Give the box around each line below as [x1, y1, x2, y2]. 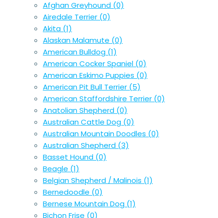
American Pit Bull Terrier [43, 82, 129, 92]
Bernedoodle [43, 187, 91, 198]
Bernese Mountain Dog [43, 199, 127, 209]
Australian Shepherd [43, 140, 118, 151]
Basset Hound [43, 152, 95, 163]
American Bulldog [43, 47, 108, 57]
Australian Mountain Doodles [43, 128, 148, 139]
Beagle [43, 163, 70, 174]
